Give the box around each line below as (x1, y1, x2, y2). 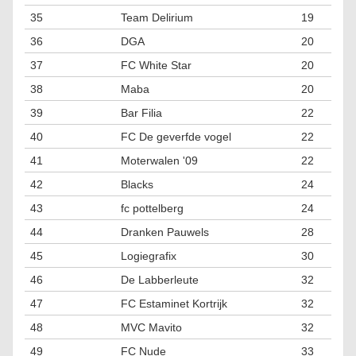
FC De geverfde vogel (120, 130, 231, 143)
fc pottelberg (120, 202, 184, 215)
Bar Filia (120, 106, 162, 119)
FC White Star (120, 59, 192, 72)
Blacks (120, 178, 153, 191)
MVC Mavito (120, 321, 182, 334)
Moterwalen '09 (120, 154, 198, 167)
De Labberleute (120, 273, 199, 286)
